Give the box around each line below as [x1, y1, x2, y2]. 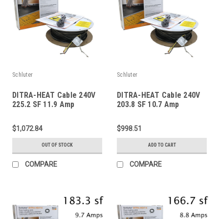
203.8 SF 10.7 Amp [117, 99, 179, 109]
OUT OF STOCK [42, 142, 73, 148]
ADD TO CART [148, 142, 176, 148]
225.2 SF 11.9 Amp [12, 99, 75, 109]
